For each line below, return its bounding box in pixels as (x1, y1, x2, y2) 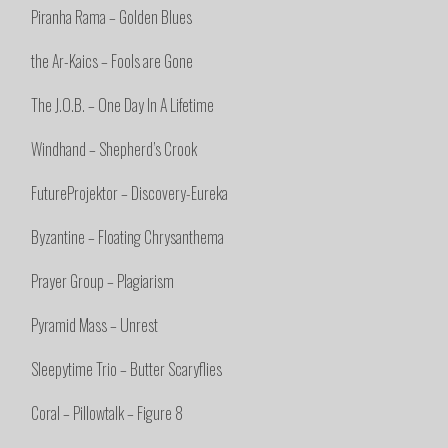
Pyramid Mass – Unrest (31, 313, 159, 338)
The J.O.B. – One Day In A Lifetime (31, 93, 215, 118)
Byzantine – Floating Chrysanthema (31, 225, 225, 250)
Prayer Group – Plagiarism (31, 269, 175, 294)
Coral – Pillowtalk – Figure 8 (31, 401, 184, 426)
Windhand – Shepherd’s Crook (31, 137, 198, 162)
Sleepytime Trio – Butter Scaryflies (31, 357, 223, 382)
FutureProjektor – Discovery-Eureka (31, 181, 229, 206)
